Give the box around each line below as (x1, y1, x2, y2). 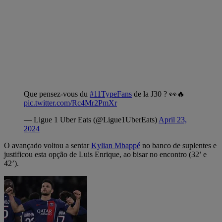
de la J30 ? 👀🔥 (132, 89, 185, 98)
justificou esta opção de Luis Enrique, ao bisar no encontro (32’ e (4, 150, 207, 159)
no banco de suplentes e (140, 141, 217, 150)
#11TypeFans (90, 89, 132, 98)
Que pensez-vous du (24, 89, 90, 98)
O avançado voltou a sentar (4, 141, 91, 150)
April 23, (159, 115, 187, 124)
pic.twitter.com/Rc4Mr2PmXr (24, 98, 117, 107)
